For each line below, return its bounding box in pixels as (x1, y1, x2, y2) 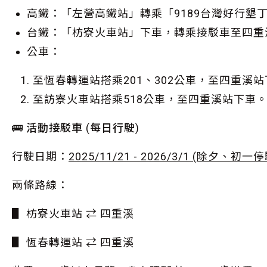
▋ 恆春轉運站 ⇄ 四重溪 (12, 236, 134, 249)
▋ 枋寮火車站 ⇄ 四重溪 (12, 207, 134, 220)
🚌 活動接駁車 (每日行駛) (12, 122, 139, 134)
